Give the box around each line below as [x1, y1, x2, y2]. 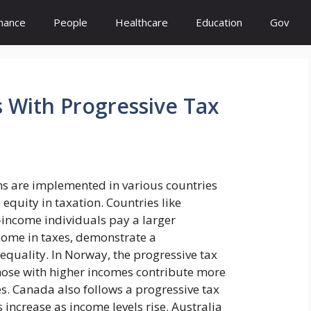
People [53, 15, 87, 29]
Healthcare [115, 15, 168, 29]
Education [196, 15, 242, 29]
